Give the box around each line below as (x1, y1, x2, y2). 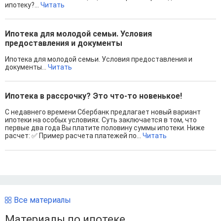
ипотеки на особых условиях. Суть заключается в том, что (5, 116, 197, 124)
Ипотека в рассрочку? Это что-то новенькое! (5, 91, 182, 101)
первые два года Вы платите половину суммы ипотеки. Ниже (5, 124, 205, 132)
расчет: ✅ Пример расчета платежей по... (5, 132, 143, 140)
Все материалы (14, 195, 71, 205)
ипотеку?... (5, 1, 40, 9)
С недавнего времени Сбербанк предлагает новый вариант (5, 108, 201, 116)
